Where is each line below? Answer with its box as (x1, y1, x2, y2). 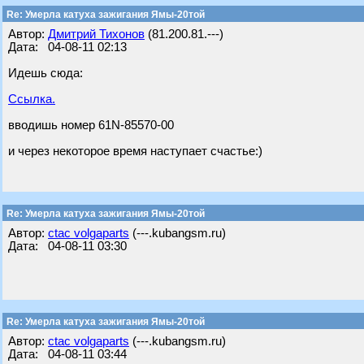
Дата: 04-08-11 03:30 (8, 240, 127, 253)
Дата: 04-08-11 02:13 (8, 41, 127, 54)
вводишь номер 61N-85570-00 (8, 119, 174, 132)
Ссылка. (8, 93, 55, 106)
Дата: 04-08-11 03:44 (8, 348, 127, 361)
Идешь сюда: (8, 67, 83, 80)
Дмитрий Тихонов (48, 28, 145, 41)
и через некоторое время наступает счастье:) (8, 145, 262, 158)
